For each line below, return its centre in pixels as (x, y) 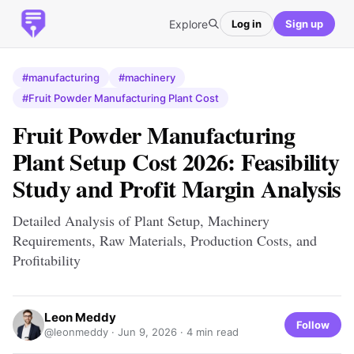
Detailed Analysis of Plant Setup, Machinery (141, 220)
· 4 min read (208, 332)
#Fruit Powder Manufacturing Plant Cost (121, 98)
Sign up (304, 23)
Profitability (47, 260)
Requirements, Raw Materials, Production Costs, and (165, 240)
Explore (188, 24)
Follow (313, 324)
